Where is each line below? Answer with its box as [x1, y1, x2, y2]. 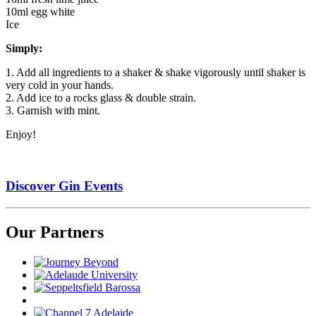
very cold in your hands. [6, 79, 114, 92]
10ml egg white [6, 6, 75, 18]
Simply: [6, 42, 42, 55]
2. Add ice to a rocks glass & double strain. [6, 92, 196, 104]
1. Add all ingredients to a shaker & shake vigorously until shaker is [6, 66, 305, 79]
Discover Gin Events [6, 178, 123, 193]
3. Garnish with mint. [6, 104, 100, 117]
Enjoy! [6, 128, 36, 141]
